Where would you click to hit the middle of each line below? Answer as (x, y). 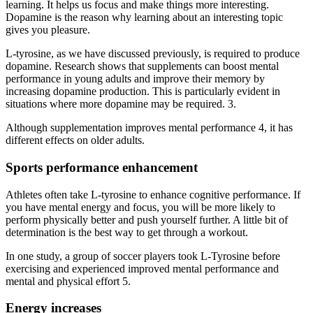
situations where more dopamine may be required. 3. (121, 104)
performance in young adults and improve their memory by (135, 79)
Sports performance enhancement (102, 167)
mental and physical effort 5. (68, 281)
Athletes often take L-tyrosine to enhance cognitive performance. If (153, 194)
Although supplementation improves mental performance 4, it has (149, 128)
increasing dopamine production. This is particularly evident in (143, 92)
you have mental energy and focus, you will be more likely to (140, 207)
